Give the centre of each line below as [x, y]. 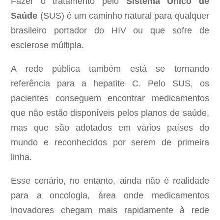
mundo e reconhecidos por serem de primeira [110, 143]
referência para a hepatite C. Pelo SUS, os [110, 84]
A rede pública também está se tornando [110, 69]
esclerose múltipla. [48, 45]
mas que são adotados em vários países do [110, 128]
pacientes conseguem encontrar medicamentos [110, 98]
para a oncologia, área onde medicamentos [110, 196]
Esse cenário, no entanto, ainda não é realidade [110, 181]
